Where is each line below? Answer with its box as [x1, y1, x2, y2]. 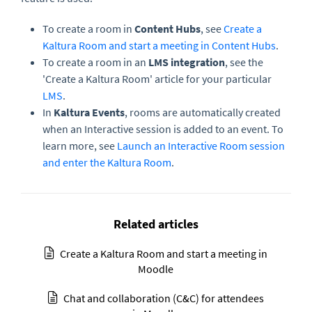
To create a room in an [42, 54, 148, 69]
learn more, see [42, 138, 117, 153]
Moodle [138, 261, 174, 276]
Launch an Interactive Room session [117, 138, 285, 153]
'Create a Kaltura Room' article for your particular [42, 71, 272, 86]
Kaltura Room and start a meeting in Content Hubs [42, 38, 276, 52]
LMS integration [148, 54, 225, 69]
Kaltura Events [54, 104, 125, 119]
